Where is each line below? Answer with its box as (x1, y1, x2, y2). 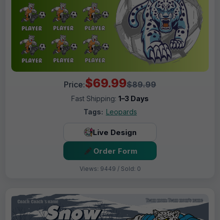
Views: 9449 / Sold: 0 (79, 165, 141, 173)
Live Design (92, 127, 137, 137)
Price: (64, 80, 85, 90)
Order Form (93, 146, 137, 156)
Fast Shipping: (71, 94, 118, 103)
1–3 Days (118, 94, 149, 103)
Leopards (106, 108, 137, 116)
